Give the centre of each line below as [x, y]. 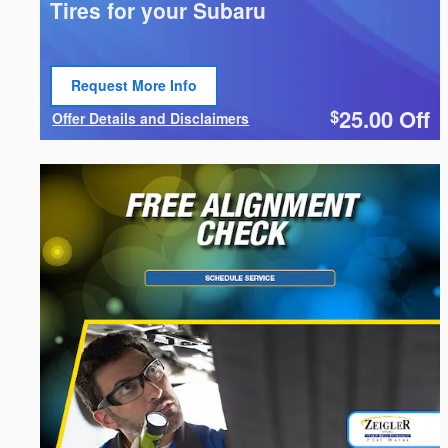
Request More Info [134, 85]
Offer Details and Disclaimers [151, 117]
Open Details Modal [119, 132]
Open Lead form [126, 100]
